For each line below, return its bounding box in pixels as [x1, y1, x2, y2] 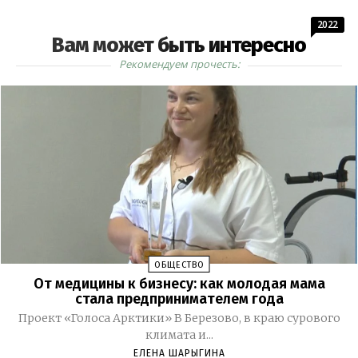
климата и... [145, 328, 213, 343]
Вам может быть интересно [52, 33, 306, 58]
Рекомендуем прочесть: [118, 57, 240, 72]
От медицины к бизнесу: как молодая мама [33, 275, 325, 293]
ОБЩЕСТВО [153, 260, 205, 271]
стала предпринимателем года [74, 290, 284, 308]
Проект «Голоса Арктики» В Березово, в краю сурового [18, 311, 174, 326]
